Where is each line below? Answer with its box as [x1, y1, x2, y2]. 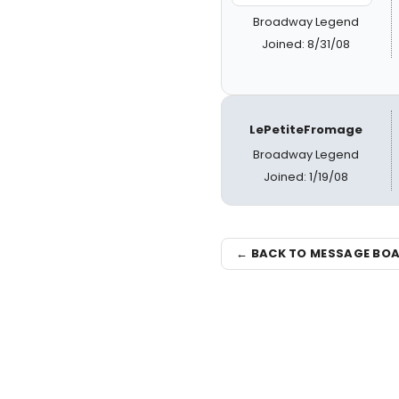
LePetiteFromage [249, 120, 363, 138]
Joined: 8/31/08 [262, 36, 351, 53]
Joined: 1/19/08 [264, 167, 349, 185]
